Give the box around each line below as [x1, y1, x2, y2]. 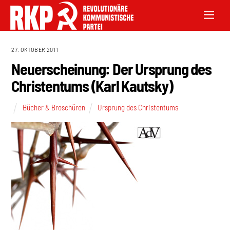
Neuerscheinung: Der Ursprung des [11, 60, 212, 79]
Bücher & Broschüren [22, 102, 85, 112]
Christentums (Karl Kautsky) [11, 76, 173, 95]
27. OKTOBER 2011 [11, 46, 59, 53]
